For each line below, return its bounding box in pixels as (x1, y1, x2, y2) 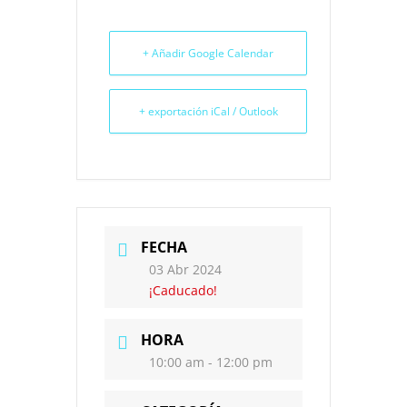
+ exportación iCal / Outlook (138, 104, 278, 119)
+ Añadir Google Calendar (143, 45, 273, 61)
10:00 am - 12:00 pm (149, 352, 273, 371)
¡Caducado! (149, 281, 217, 299)
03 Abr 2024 (149, 260, 222, 278)
